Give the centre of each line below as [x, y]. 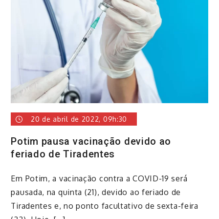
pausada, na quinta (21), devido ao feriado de [96, 192]
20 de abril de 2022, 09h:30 [79, 119]
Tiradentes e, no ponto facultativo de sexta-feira [105, 206]
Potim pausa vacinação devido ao [91, 142]
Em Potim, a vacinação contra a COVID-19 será [99, 178]
